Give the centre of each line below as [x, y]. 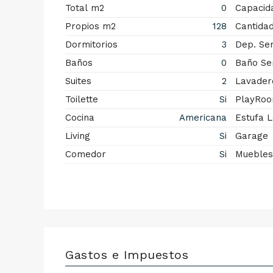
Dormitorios [91, 44]
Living [78, 136]
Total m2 [85, 8]
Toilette [82, 99]
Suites [78, 81]
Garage [251, 136]
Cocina [80, 118]
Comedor [86, 154]
